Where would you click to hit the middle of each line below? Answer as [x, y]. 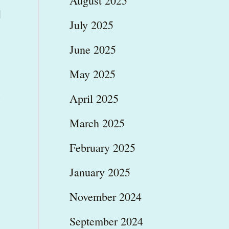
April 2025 [94, 98]
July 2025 [91, 25]
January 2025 [100, 172]
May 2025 [92, 74]
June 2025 [93, 49]
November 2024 [105, 196]
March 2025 [97, 123]
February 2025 [102, 147]
